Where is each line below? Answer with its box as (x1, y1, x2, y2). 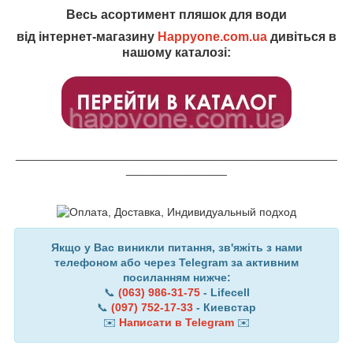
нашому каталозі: (122, 46, 231, 60)
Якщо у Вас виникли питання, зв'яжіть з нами (50, 241, 303, 255)
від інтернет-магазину (17, 30, 158, 44)
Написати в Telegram (119, 316, 234, 329)
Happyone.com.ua (158, 30, 267, 44)
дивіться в (267, 30, 336, 44)
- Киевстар (193, 301, 256, 314)
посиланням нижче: (122, 271, 231, 284)
